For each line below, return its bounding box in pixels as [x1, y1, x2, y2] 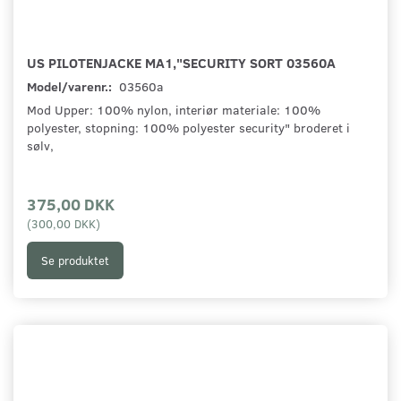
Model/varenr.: [27, 78, 115, 96]
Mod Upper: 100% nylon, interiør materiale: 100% [27, 101, 320, 119]
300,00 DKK [31, 216, 96, 232]
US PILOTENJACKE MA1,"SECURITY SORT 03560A [27, 53, 336, 73]
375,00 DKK [27, 192, 115, 216]
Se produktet [41, 252, 109, 269]
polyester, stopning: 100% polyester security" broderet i [27, 119, 350, 137]
